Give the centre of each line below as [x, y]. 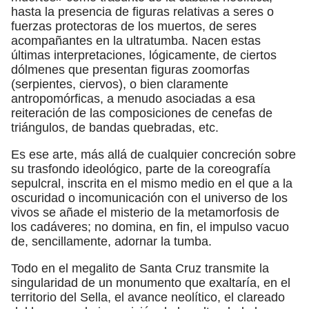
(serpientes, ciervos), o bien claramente [120, 84]
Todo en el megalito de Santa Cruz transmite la [140, 268]
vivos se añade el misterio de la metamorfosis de [145, 212]
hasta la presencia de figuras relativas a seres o [142, 11]
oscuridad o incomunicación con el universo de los [149, 198]
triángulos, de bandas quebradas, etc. [115, 127]
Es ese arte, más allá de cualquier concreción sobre [153, 154]
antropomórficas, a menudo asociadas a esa [133, 98]
